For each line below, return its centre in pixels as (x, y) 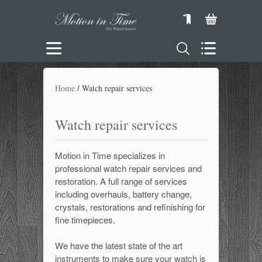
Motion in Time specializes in (110, 155)
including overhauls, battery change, (123, 194)
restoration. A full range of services (121, 181)
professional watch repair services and (128, 168)
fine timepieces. (85, 220)
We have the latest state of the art (119, 245)
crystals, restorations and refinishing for (130, 207)
